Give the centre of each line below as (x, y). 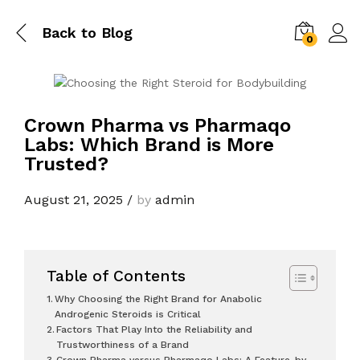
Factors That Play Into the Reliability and (155, 329)
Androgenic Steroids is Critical (128, 314)
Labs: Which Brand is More (149, 144)
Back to (69, 32)
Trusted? (66, 164)
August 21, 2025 (74, 199)
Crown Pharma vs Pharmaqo (157, 125)
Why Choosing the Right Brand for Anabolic (159, 299)
